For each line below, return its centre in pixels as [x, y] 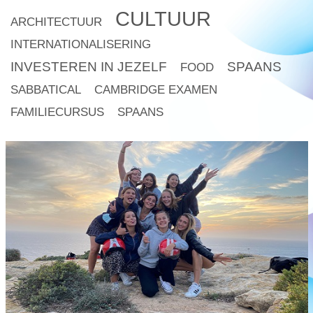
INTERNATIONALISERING [81, 45]
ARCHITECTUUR [56, 22]
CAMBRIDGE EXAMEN [156, 90]
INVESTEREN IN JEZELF [89, 67]
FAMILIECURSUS [57, 112]
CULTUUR [163, 19]
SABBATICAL [46, 90]
